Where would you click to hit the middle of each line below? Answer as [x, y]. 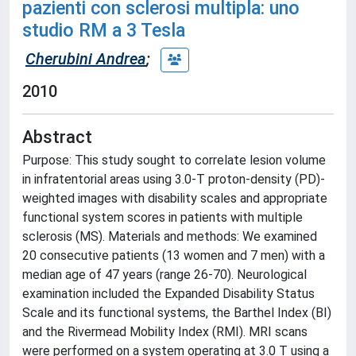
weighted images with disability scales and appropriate [175, 198]
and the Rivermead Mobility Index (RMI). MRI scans [165, 332]
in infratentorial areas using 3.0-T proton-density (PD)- [174, 179]
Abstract [57, 137]
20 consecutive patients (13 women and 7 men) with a [174, 255]
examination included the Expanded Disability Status [168, 294]
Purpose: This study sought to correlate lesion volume [174, 160]
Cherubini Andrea [86, 58]
